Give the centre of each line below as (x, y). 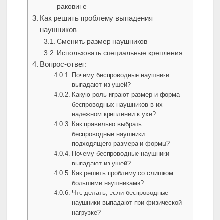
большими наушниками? (108, 183)
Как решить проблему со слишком (123, 173)
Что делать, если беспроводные (120, 193)
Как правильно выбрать (107, 124)
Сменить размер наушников (102, 41)
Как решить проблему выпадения (96, 18)
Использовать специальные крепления (120, 53)
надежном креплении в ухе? (114, 114)
